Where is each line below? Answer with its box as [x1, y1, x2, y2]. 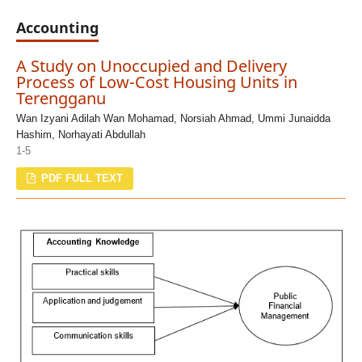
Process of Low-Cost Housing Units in [15, 71, 297, 94]
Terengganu [15, 87, 106, 110]
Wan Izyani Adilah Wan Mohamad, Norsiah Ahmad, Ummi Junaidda [15, 112, 330, 125]
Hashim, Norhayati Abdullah [15, 128, 145, 141]
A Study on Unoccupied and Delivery [15, 55, 287, 78]
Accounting [15, 18, 99, 38]
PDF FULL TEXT [38, 172, 124, 185]
